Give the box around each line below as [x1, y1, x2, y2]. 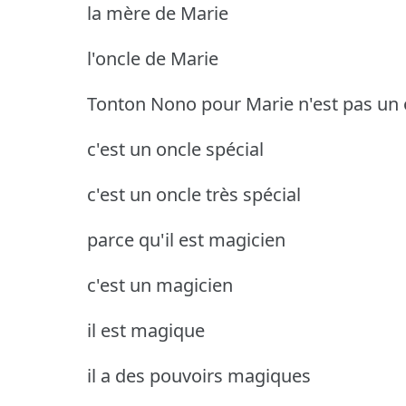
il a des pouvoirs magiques [87, 362, 311, 388]
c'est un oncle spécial [87, 136, 264, 161]
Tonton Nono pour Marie [87, 91, 294, 116]
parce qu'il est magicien [87, 227, 285, 252]
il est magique [87, 317, 205, 343]
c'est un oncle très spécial [87, 181, 301, 207]
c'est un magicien [87, 272, 233, 297]
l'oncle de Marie [87, 45, 218, 71]
